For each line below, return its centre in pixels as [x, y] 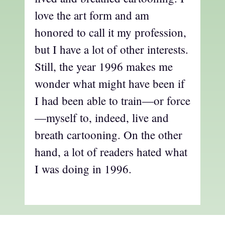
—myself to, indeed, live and [102, 118]
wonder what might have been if [110, 84]
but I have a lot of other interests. [111, 49]
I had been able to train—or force [113, 101]
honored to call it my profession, [110, 32]
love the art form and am [92, 15]
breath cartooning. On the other [108, 135]
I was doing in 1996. [83, 169]
